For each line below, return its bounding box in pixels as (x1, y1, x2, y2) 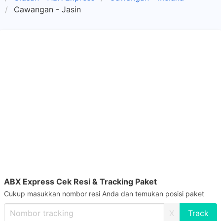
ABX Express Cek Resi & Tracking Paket (4, 177, 157, 186)
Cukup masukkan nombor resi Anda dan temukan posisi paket (4, 189, 204, 198)
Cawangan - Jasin (14, 4, 81, 14)
